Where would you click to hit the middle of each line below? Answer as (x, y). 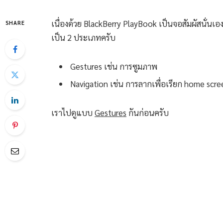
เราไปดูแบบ (73, 113)
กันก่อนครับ (148, 113)
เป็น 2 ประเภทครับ (83, 37)
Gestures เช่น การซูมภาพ (114, 66)
